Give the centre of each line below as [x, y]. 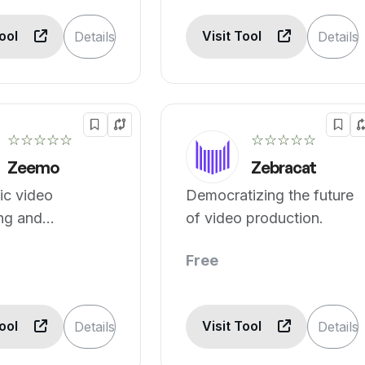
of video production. [254, 218]
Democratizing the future [269, 195]
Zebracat [283, 167]
